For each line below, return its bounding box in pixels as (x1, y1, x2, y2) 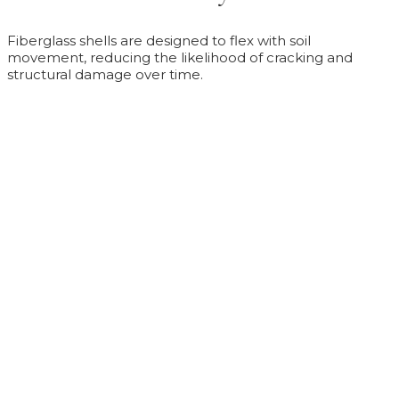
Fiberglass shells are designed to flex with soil (7, 31, 311, 49)
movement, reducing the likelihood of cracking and (7, 48, 353, 66)
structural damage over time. (7, 65, 203, 83)
